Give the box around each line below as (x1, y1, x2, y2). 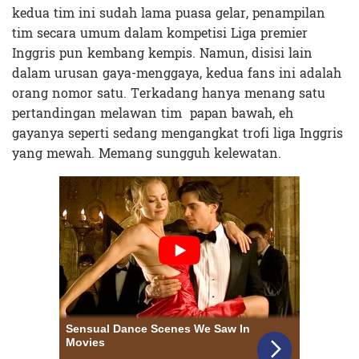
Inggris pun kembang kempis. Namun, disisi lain (12, 41, 313, 65)
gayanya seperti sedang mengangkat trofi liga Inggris (12, 121, 343, 145)
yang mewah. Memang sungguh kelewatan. (12, 141, 281, 165)
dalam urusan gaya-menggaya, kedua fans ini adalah (12, 61, 341, 85)
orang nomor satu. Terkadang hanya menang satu (12, 81, 325, 105)
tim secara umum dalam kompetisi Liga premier (12, 21, 308, 45)
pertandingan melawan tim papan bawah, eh (12, 101, 293, 125)
